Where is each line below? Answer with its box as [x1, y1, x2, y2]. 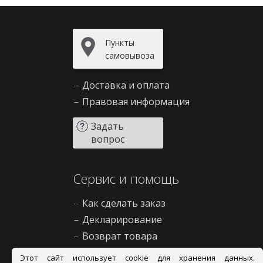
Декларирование [82, 213, 162, 226]
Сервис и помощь [73, 170, 179, 187]
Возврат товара [82, 230, 157, 242]
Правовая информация [82, 95, 190, 108]
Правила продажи [82, 246, 167, 259]
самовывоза [105, 50, 154, 61]
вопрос [91, 133, 124, 146]
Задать [91, 120, 124, 133]
